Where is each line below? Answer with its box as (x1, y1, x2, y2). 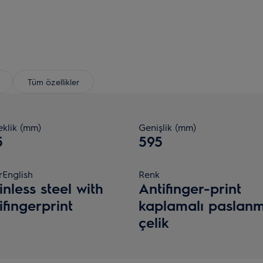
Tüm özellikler (28, 76, 79, 87)
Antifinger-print (139, 179, 241, 197)
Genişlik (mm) (139, 121, 196, 133)
